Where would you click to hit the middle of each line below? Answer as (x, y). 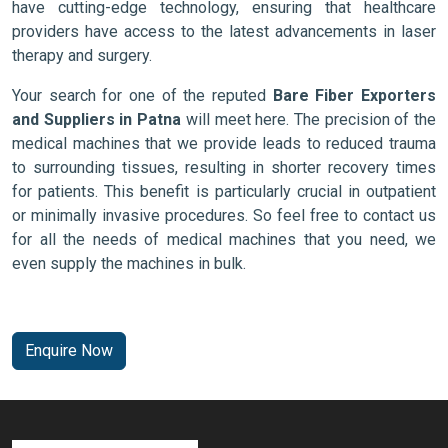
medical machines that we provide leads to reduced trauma (224, 144)
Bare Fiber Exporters (354, 96)
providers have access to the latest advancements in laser (224, 32)
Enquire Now (69, 351)
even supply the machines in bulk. (129, 264)
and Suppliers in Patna (97, 120)
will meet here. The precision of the (309, 120)
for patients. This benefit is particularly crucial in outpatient (224, 192)
